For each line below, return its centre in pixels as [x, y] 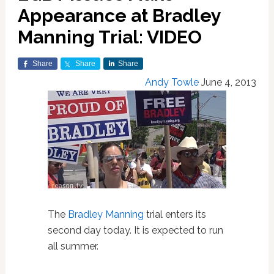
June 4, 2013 [229, 82]
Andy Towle [172, 82]
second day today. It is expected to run [135, 231]
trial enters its [175, 215]
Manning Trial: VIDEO [109, 37]
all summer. [73, 246]
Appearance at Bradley [119, 16]
